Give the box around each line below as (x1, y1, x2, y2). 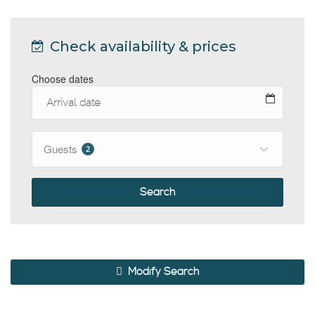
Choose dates (32, 72, 94, 86)
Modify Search (125, 265, 199, 278)
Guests (44, 141, 80, 156)
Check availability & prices (46, 38, 236, 55)
